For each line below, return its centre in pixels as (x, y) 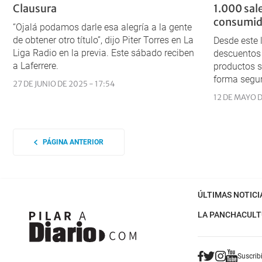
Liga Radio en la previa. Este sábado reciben (104, 53)
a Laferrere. (36, 66)
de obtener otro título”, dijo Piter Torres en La (103, 40)
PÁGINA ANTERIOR (70, 142)
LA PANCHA (219, 215)
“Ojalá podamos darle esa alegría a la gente (102, 27)
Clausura (35, 9)
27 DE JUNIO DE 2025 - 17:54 (64, 84)
